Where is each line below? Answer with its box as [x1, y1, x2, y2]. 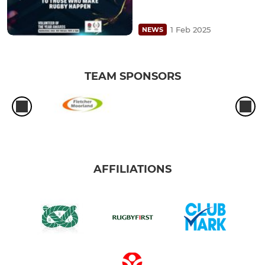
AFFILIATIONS [93, 163, 172, 176]
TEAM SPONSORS [84, 69, 181, 83]
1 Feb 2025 [170, 24, 211, 34]
